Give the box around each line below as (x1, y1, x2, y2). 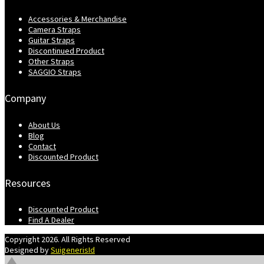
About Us (28, 119, 60, 130)
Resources (5, 176, 51, 190)
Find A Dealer (28, 214, 74, 226)
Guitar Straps (28, 34, 75, 45)
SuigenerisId (51, 245, 95, 256)
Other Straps (28, 55, 74, 67)
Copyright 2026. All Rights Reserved (5, 234, 130, 245)
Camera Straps (28, 24, 81, 35)
